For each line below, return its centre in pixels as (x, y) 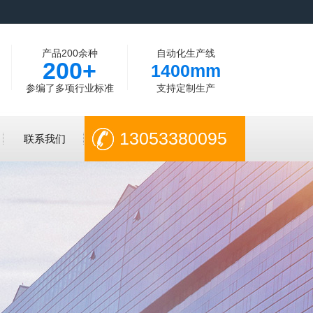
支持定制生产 (185, 88)
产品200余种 (70, 53)
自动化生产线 (185, 53)
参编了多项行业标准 (70, 88)
